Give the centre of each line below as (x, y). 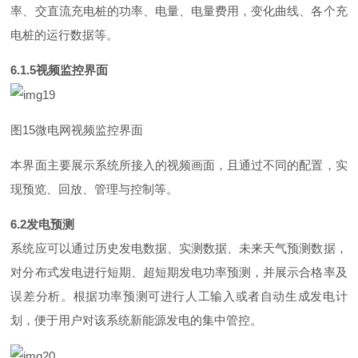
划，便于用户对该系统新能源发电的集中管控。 (137, 320)
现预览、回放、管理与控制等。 (95, 189)
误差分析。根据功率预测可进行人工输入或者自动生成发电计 (179, 296)
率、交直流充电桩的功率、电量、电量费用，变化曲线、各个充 (179, 10)
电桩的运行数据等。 (65, 34)
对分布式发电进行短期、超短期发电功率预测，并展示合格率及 (179, 272)
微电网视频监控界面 (89, 129)
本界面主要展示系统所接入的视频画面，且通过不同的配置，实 (179, 165)
